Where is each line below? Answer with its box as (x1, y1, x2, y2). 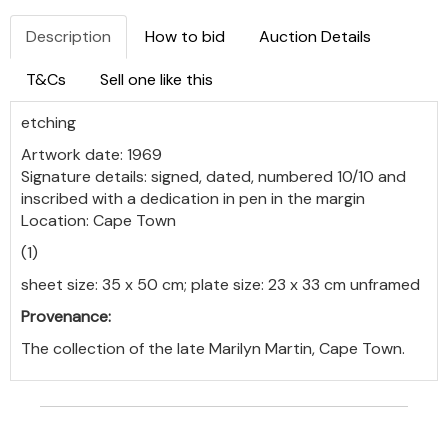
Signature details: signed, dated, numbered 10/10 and (21, 166, 406, 187)
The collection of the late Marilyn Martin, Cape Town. (21, 338, 405, 359)
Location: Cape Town (21, 210, 176, 231)
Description (26, 26, 111, 47)
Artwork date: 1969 (21, 144, 162, 165)
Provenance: (21, 306, 111, 327)
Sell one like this (100, 69, 213, 90)
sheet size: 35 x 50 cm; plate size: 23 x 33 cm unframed (21, 274, 420, 295)
